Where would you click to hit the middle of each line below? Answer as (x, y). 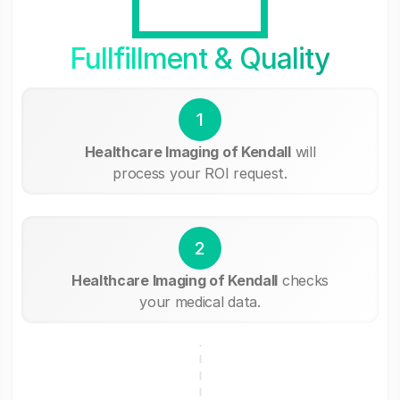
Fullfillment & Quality (200, 58)
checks (304, 280)
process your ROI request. (200, 173)
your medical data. (200, 301)
